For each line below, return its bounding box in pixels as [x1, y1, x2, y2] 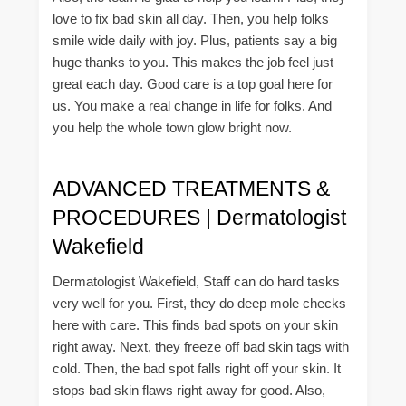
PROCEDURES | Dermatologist [53, 205, 346, 229]
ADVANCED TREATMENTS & [53, 176, 330, 200]
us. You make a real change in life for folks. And [53, 98, 332, 114]
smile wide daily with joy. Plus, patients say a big [53, 33, 337, 49]
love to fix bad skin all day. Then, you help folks [53, 11, 329, 27]
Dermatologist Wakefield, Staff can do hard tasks [53, 274, 340, 290]
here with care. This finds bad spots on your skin [53, 317, 338, 333]
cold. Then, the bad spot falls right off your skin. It [53, 361, 341, 377]
